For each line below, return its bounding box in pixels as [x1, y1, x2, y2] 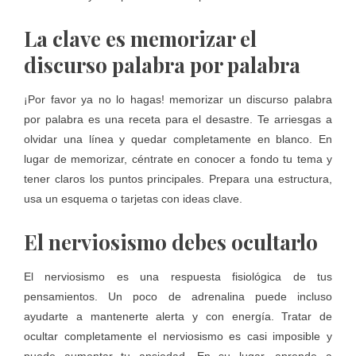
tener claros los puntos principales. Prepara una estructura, [24, 172, 332, 186]
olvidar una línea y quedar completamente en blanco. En [24, 133, 332, 146]
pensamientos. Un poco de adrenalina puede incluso [24, 290, 332, 304]
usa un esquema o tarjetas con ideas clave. [24, 192, 242, 206]
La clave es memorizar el [24, 25, 257, 53]
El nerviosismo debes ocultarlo [24, 228, 318, 257]
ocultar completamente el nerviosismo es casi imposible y [24, 330, 332, 343]
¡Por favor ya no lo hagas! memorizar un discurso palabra [24, 93, 332, 106]
